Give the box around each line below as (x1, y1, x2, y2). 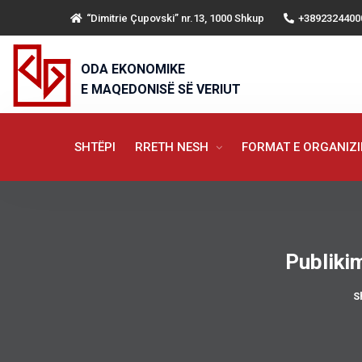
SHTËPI (74, 139, 116, 154)
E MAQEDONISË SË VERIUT (81, 82, 241, 97)
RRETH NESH (134, 139, 212, 154)
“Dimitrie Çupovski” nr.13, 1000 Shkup (86, 12, 264, 24)
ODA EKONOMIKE (81, 61, 185, 77)
